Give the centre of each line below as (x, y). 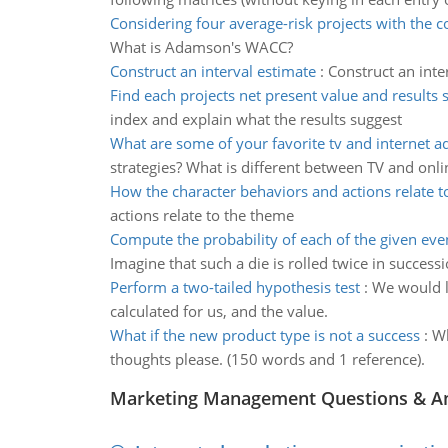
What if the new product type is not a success (264, 335)
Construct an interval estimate (212, 71)
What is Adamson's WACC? (201, 47)
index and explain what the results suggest (255, 119)
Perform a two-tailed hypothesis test (234, 287)
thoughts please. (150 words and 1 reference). (267, 359)
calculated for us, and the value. (218, 311)
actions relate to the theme (201, 215)
